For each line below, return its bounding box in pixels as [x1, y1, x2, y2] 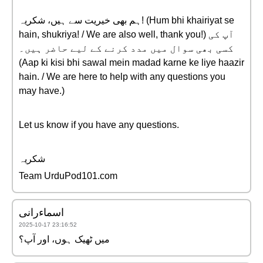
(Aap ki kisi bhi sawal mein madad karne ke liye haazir [19, 58, 244, 68]
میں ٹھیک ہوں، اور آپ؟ [19, 234, 110, 244]
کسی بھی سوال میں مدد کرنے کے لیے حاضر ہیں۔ [19, 43, 234, 53]
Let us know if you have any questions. [19, 120, 179, 130]
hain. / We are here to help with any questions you [19, 72, 225, 82]
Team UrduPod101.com [19, 171, 117, 181]
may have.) [19, 86, 65, 96]
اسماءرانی [19, 205, 64, 219]
